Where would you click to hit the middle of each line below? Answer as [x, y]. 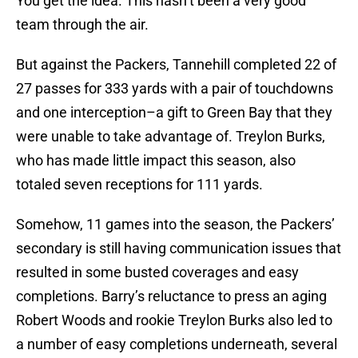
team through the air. [82, 25]
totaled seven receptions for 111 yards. [139, 185]
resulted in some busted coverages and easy [157, 272]
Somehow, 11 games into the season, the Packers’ [175, 225]
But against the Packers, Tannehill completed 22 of [176, 65]
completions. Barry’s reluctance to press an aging [171, 296]
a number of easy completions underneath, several [177, 344]
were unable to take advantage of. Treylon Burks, [171, 137]
